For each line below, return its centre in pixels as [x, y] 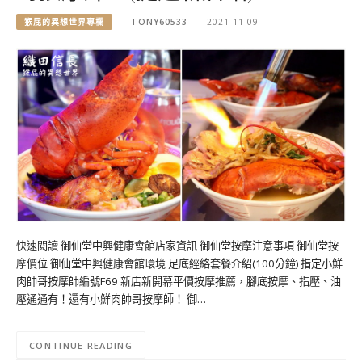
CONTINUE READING [81, 345]
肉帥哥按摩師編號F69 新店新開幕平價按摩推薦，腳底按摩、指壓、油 [179, 282]
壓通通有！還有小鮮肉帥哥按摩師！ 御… [111, 299]
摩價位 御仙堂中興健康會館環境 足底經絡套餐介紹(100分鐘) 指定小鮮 [179, 264]
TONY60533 [160, 21]
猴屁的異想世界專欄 [64, 21]
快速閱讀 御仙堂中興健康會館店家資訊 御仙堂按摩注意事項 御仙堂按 [177, 246]
